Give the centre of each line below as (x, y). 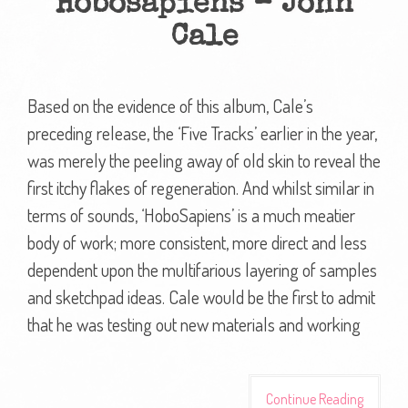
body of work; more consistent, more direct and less (197, 242)
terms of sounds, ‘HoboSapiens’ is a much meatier (191, 214)
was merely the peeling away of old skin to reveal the (204, 160)
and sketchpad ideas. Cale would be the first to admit (201, 296)
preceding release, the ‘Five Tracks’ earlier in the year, (202, 133)
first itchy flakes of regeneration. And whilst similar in (201, 187)
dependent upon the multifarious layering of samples (202, 269)
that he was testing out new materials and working (194, 324)
